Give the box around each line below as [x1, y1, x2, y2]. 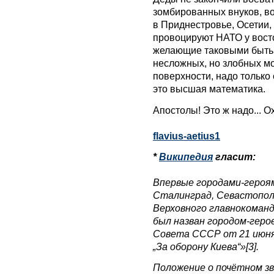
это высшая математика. [153, 83, 265, 95]
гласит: [213, 150, 256, 162]
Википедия [159, 150, 213, 162]
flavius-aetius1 [153, 130, 220, 141]
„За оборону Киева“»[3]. [153, 240, 259, 252]
